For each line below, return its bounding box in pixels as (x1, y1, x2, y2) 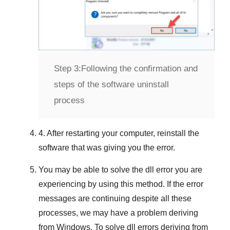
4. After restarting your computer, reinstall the (39, 129, 199, 138)
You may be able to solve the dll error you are (39, 165, 202, 175)
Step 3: (54, 64, 81, 74)
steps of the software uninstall (54, 80, 169, 90)
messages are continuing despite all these (39, 194, 191, 203)
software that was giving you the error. (39, 143, 175, 152)
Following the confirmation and (81, 64, 198, 74)
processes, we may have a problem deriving (39, 208, 198, 218)
